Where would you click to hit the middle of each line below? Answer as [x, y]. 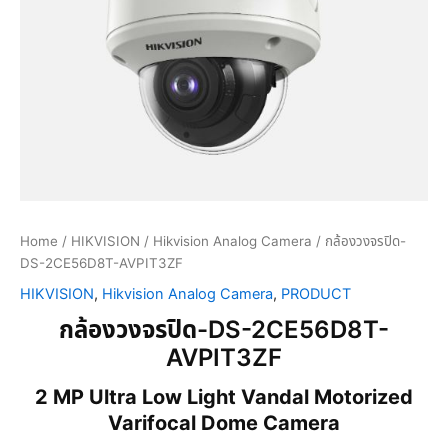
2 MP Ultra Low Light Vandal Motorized [224, 397]
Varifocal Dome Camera [224, 423]
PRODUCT [316, 294]
